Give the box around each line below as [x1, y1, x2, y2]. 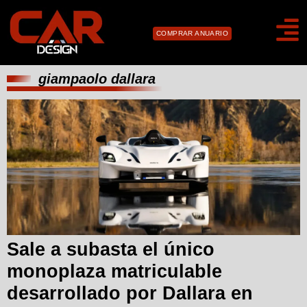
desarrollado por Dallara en [7, 282, 253, 304]
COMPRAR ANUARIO [156, 29, 228, 38]
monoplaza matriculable [7, 260, 222, 282]
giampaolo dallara [38, 71, 156, 86]
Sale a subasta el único [7, 238, 214, 260]
